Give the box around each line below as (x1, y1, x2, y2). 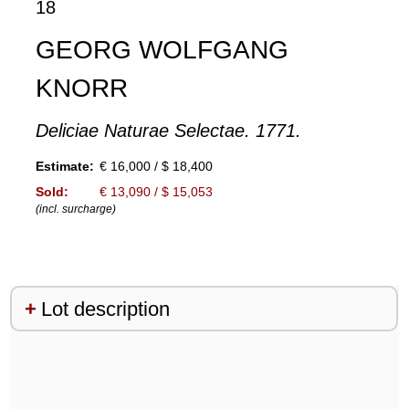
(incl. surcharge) (35, 203, 116, 216)
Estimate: (35, 159, 94, 174)
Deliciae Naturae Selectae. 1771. (35, 121, 301, 142)
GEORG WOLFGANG (35, 36, 288, 65)
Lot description (40, 297, 170, 320)
